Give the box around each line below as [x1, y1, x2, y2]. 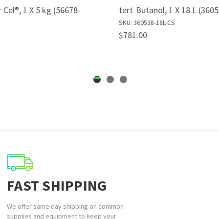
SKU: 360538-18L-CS [119, 18, 175, 27]
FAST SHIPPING [7, 176, 107, 195]
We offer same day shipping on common [7, 202, 124, 211]
